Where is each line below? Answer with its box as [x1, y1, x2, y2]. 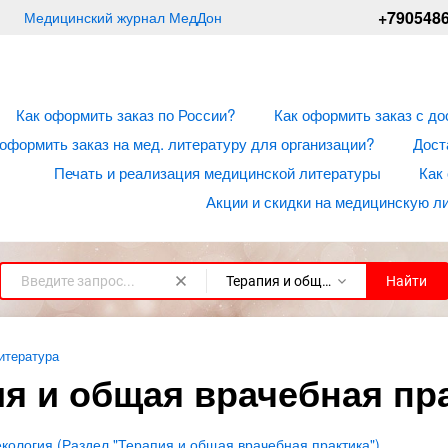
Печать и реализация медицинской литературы [54, 161, 381, 183]
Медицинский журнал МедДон [23, 7, 222, 27]
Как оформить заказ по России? [16, 103, 236, 125]
